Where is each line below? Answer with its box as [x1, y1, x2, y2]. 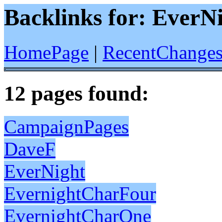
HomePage [4, 42, 89, 63]
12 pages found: [4, 82, 149, 106]
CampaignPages [4, 116, 129, 138]
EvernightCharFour [4, 183, 156, 205]
